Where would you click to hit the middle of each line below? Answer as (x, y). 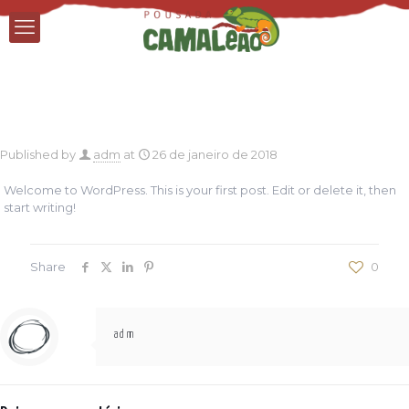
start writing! (40, 207)
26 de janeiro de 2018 (215, 154)
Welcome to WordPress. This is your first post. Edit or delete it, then (200, 190)
